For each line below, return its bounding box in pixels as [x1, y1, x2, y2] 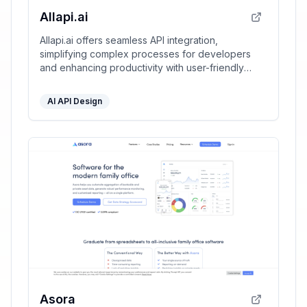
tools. [40, 75, 64, 87]
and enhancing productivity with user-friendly [40, 61, 244, 73]
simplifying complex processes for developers [40, 47, 251, 60]
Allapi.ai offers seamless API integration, [40, 34, 218, 46]
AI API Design [47, 95, 102, 106]
